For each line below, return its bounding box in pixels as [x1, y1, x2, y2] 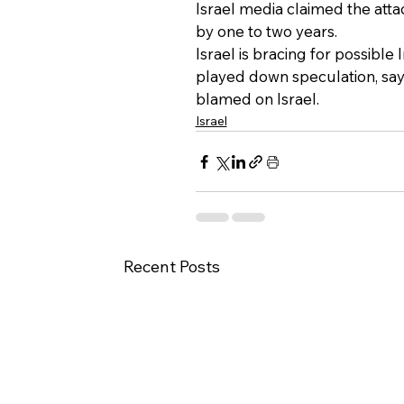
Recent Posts [123, 256, 220, 278]
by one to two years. [195, 22, 337, 41]
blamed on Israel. [195, 89, 319, 109]
